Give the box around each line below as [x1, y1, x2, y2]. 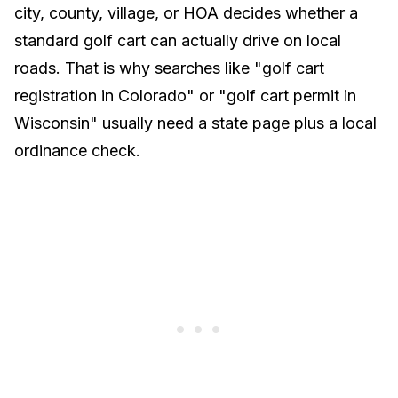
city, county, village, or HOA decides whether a [14, 4, 358, 22]
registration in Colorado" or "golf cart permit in [14, 86, 356, 105]
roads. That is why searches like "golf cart [14, 59, 324, 77]
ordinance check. [14, 141, 140, 160]
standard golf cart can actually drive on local [14, 31, 341, 50]
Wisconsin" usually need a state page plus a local [14, 114, 377, 132]
